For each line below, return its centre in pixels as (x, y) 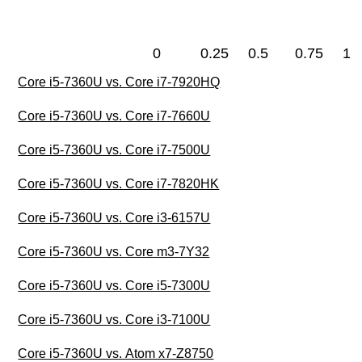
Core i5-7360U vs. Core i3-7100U (114, 320)
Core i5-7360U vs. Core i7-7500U (114, 150)
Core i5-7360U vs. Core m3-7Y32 (114, 252)
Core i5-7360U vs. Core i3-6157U (114, 218)
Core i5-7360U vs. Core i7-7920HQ (119, 82)
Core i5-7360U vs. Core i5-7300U (114, 286)
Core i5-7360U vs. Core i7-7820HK (119, 184)
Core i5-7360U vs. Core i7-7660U (114, 116)
